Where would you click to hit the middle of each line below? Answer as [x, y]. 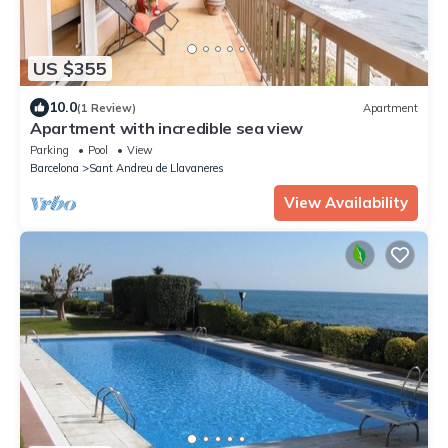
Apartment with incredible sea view [167, 128]
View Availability [346, 203]
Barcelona [54, 168]
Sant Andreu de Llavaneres [156, 168]
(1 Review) [106, 107]
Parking [49, 150]
